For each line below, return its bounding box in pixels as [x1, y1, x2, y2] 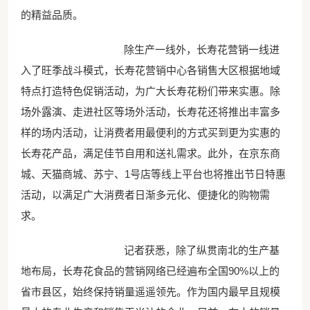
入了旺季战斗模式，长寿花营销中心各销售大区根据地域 [20, 64, 280, 77]
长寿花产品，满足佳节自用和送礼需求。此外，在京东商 [20, 147, 280, 160]
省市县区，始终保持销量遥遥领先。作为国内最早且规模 [20, 286, 280, 298]
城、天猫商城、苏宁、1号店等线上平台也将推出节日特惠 [20, 168, 286, 181]
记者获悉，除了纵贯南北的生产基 [102, 244, 280, 257]
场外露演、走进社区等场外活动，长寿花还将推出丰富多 [20, 106, 280, 118]
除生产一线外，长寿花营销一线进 [102, 44, 280, 56]
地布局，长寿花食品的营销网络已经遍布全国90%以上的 [20, 265, 280, 277]
